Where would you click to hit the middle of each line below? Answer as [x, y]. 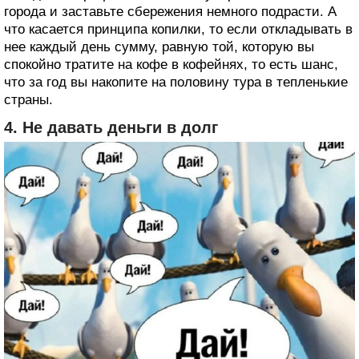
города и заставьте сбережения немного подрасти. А [170, 12]
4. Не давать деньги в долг [111, 128]
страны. [28, 100]
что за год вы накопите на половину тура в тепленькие [176, 83]
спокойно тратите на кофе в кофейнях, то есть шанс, [171, 65]
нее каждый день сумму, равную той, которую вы [159, 47]
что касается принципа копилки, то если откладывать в [178, 30]
